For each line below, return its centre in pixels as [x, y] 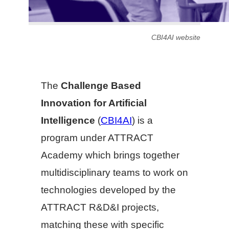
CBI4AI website [176, 37]
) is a [142, 121]
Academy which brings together [110, 155]
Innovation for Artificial [94, 103]
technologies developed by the [108, 190]
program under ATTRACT [97, 138]
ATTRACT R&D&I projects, [100, 208]
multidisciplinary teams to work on [114, 173]
